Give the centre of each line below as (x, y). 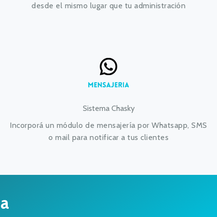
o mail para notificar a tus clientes (108, 137)
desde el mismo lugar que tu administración (108, 6)
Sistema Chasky (108, 108)
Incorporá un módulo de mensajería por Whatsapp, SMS (108, 125)
